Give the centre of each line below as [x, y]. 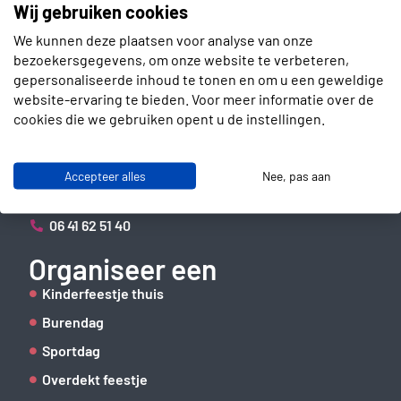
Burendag [73, 321]
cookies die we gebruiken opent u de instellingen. [169, 118]
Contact [79, 121]
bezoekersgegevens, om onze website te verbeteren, [181, 59]
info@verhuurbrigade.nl [124, 196]
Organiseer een [123, 268]
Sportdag [72, 350]
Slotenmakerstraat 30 [117, 146]
